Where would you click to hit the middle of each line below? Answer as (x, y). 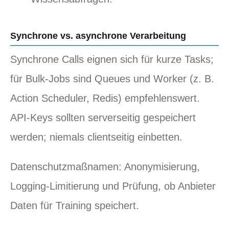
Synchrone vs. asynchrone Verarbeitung (98, 36)
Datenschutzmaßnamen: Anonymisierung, (105, 167)
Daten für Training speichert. (75, 205)
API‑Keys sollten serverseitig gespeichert (103, 118)
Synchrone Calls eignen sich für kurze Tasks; (112, 59)
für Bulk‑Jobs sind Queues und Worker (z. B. (112, 79)
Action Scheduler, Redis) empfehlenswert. (105, 98)
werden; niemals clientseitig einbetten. (96, 137)
